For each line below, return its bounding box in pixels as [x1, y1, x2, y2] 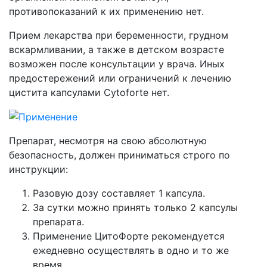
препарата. [33, 216, 84, 228]
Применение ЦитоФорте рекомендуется [33, 230, 225, 243]
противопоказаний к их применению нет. [9, 5, 204, 17]
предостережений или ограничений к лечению [9, 72, 231, 84]
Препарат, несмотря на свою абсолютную [9, 135, 207, 147]
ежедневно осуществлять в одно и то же [33, 244, 229, 257]
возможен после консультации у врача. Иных [9, 57, 225, 70]
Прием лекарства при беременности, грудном [9, 29, 228, 41]
